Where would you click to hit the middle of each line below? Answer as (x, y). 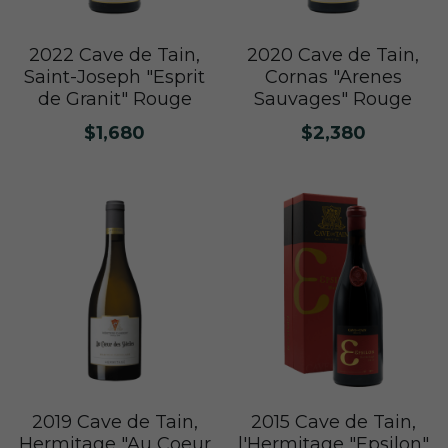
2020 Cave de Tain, (333, 54)
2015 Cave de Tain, (333, 421)
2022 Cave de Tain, (114, 54)
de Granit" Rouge (114, 98)
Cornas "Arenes (333, 76)
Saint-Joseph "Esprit (114, 76)
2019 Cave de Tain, (114, 421)
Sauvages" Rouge (333, 98)
